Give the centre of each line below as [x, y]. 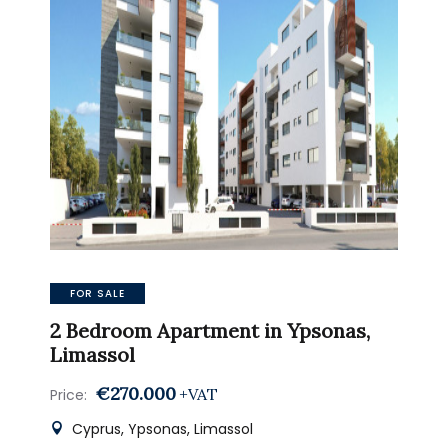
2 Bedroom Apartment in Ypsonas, [210, 330]
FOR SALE [97, 293]
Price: [68, 395]
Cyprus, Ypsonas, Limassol [160, 429]
